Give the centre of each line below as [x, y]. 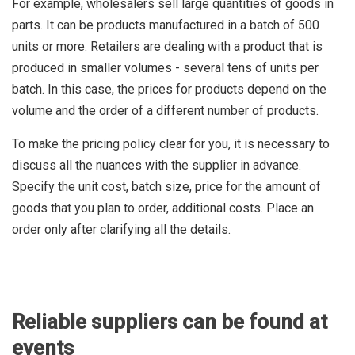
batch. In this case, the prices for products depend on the [169, 89]
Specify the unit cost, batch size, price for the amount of [166, 186]
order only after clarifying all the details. [121, 229]
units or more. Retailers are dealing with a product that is [167, 46]
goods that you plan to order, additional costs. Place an [163, 208]
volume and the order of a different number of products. [165, 110]
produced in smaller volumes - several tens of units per [165, 67]
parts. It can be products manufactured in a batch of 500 [166, 25]
